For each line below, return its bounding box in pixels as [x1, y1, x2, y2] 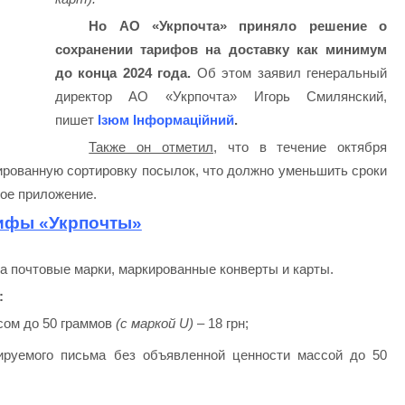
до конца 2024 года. [54, 65, 197, 81]
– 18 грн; [193, 315, 249, 331]
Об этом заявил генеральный [196, 65, 388, 81]
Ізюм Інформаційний [97, 112, 234, 128]
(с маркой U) [111, 315, 193, 331]
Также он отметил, [89, 138, 217, 155]
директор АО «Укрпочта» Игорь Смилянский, [54, 89, 388, 105]
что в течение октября [216, 138, 388, 155]
